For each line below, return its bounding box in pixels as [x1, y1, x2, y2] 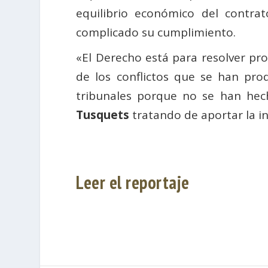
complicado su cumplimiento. [76, 25, 236, 41]
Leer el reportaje [76, 170, 190, 194]
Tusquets [76, 107, 130, 123]
